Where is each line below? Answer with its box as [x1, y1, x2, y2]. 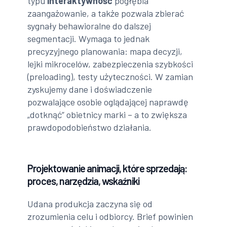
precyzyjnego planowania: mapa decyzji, [27, 46, 183, 57]
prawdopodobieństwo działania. [27, 122, 152, 133]
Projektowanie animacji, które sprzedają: [27, 162, 188, 175]
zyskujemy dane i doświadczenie [27, 84, 153, 95]
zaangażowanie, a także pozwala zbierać [27, 8, 184, 19]
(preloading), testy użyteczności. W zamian [27, 71, 194, 83]
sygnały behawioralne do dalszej [27, 20, 152, 32]
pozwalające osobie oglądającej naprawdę [27, 96, 189, 108]
